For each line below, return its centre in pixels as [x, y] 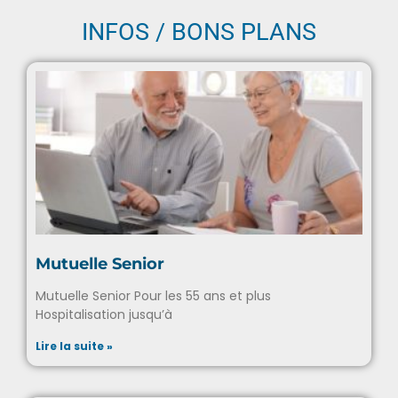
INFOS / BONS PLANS [199, 61]
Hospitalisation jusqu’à [104, 343]
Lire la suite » [74, 375]
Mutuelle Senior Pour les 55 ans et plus [153, 325]
